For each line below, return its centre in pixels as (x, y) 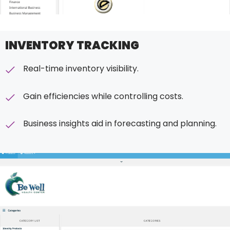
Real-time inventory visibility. (81, 68)
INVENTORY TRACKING (72, 45)
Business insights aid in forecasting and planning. (120, 124)
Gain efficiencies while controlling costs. (103, 96)
